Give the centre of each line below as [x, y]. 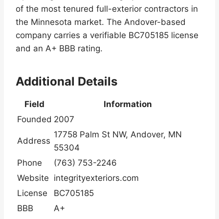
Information [128, 104]
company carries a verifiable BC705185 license [107, 35]
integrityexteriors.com [96, 178]
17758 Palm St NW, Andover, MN [118, 135]
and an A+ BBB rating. [59, 49]
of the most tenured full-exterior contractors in [107, 9]
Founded [34, 120]
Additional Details [66, 82]
